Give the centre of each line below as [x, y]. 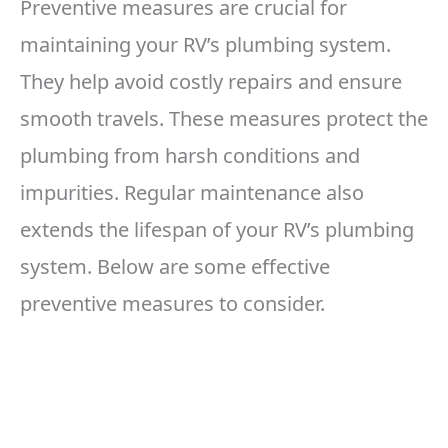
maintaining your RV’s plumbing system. [205, 45]
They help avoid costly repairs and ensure [211, 82]
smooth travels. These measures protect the [224, 119]
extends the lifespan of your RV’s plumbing [217, 230]
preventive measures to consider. [172, 304]
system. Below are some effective [175, 267]
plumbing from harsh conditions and [190, 156]
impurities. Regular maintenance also [192, 193]
